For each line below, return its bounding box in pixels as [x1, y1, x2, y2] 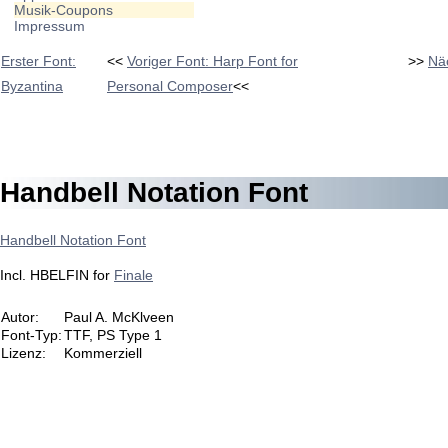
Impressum [14, 18, 85, 34]
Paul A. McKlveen [64, 308, 174, 325]
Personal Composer [107, 78, 233, 94]
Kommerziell [64, 344, 142, 361]
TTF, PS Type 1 [64, 326, 162, 343]
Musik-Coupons [14, 2, 113, 18]
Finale [114, 266, 153, 283]
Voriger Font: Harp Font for [127, 53, 298, 69]
